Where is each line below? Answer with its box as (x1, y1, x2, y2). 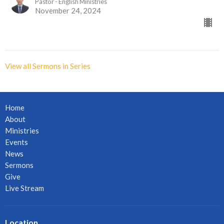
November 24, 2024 (35, 6, 101, 15)
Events (5, 137, 28, 147)
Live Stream (5, 183, 44, 193)
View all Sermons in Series (5, 61, 90, 71)
